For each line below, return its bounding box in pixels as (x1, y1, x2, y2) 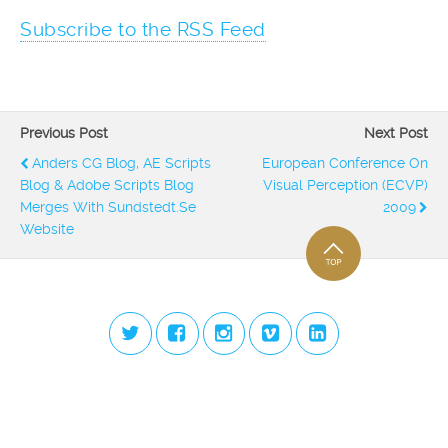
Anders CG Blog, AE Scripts (32, 155, 211, 171)
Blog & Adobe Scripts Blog (20, 177, 194, 193)
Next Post (364, 125, 428, 141)
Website (20, 221, 74, 237)
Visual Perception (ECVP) (263, 177, 428, 193)
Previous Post (20, 125, 108, 141)
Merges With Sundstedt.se (20, 199, 196, 215)
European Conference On (262, 155, 428, 171)
